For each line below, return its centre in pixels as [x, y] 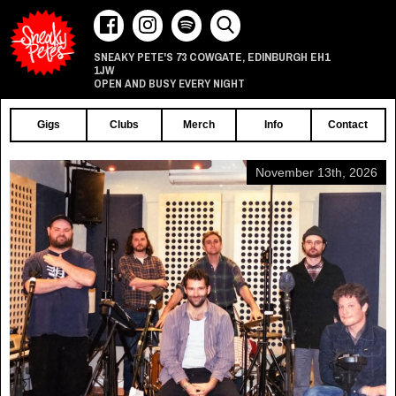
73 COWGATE [209, 57]
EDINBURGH [278, 57]
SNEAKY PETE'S [133, 57]
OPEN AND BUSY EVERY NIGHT [169, 84]
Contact [348, 125]
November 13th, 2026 [316, 172]
